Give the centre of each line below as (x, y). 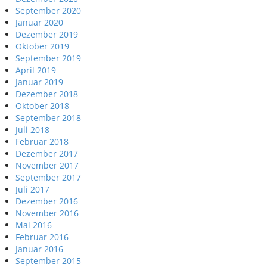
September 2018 (48, 118)
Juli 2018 (32, 130)
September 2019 (48, 58)
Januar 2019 (39, 82)
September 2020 (48, 10)
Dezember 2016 (47, 201)
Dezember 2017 (47, 153)
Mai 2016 (34, 225)
